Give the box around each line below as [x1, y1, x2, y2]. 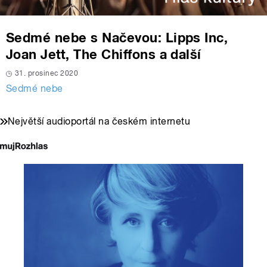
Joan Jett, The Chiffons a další [6, 46, 201, 62]
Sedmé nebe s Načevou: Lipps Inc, [6, 29, 228, 45]
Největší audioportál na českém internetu [8, 115, 191, 127]
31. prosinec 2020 [15, 69, 79, 77]
